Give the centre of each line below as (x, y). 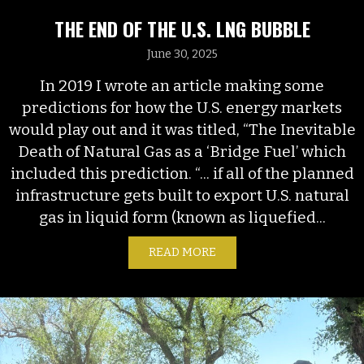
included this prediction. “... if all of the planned (182, 173)
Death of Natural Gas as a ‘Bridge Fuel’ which (182, 151)
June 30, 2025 (182, 54)
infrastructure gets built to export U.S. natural (182, 195)
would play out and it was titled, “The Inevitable (182, 129)
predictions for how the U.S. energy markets (182, 107)
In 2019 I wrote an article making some (182, 85)
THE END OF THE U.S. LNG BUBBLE (182, 28)
